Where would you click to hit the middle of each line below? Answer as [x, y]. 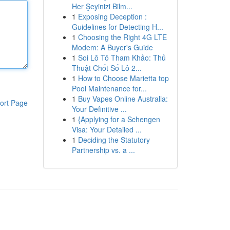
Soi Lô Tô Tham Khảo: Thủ [122, 57]
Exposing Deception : [112, 16]
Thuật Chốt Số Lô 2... [107, 68]
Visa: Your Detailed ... [107, 129]
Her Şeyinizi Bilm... [102, 6]
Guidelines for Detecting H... [117, 27]
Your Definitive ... [99, 109]
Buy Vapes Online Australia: [123, 99]
